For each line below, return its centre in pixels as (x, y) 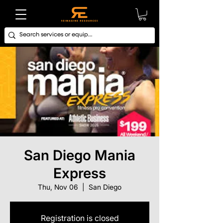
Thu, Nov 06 (58, 187)
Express (80, 173)
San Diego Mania (80, 155)
